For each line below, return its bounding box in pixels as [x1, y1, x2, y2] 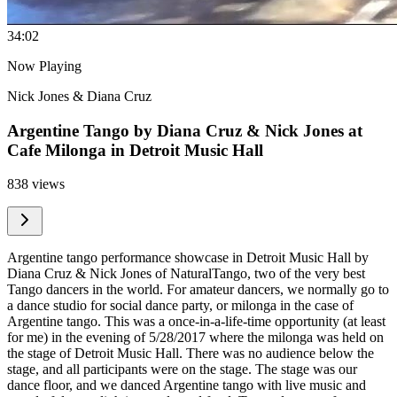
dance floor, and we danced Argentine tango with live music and [7, 378, 366, 393]
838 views [7, 176, 65, 192]
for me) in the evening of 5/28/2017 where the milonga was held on [7, 330, 384, 346]
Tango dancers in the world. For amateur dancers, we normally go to [7, 282, 389, 298]
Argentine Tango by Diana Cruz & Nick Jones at [7, 121, 362, 140]
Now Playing [7, 58, 82, 74]
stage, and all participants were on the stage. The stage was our [7, 362, 357, 378]
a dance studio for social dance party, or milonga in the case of [7, 298, 354, 314]
